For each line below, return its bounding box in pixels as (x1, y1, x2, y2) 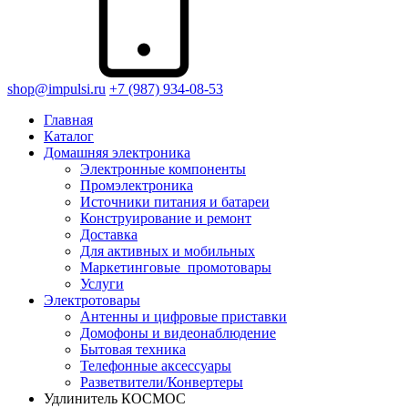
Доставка (80, 227, 138, 242)
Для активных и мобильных (80, 243, 255, 259)
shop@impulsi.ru (7, 81, 106, 97)
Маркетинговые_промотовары (80, 260, 271, 275)
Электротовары (44, 292, 140, 308)
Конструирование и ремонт (80, 210, 251, 226)
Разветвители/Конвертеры (80, 374, 243, 390)
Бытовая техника (80, 342, 186, 357)
